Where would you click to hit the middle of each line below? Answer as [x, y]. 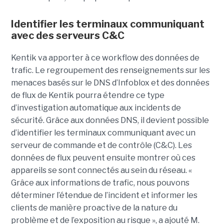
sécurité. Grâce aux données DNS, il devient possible [110, 120]
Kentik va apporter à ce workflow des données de [105, 57]
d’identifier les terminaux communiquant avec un [103, 132]
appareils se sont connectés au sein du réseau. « [101, 170]
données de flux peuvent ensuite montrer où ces [103, 157]
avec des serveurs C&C [67, 35]
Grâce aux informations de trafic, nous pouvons [100, 182]
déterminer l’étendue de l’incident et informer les [104, 195]
